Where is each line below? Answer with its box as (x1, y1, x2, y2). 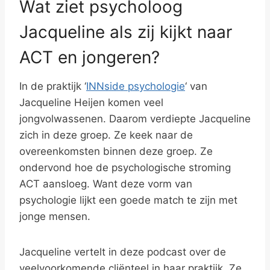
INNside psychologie (86, 80, 185, 92)
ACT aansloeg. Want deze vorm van (19, 178, 192, 190)
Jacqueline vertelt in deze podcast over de (19, 246, 226, 258)
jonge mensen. (19, 210, 90, 222)
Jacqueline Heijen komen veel (19, 96, 163, 108)
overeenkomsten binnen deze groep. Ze (19, 145, 213, 157)
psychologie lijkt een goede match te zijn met (19, 194, 237, 206)
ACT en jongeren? (19, 47, 160, 67)
